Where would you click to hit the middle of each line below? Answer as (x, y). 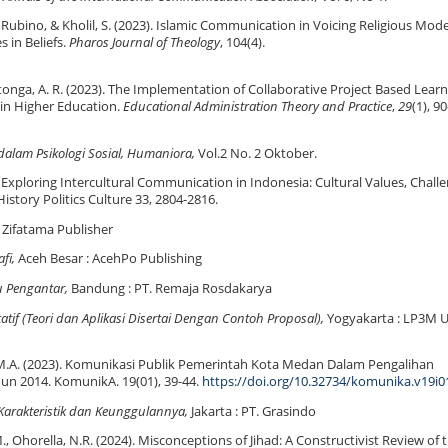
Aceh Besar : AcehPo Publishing (110, 259)
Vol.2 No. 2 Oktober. (256, 153)
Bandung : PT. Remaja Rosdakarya (171, 288)
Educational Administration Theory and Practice (257, 106)
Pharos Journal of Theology (144, 43)
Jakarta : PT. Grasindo (252, 411)
